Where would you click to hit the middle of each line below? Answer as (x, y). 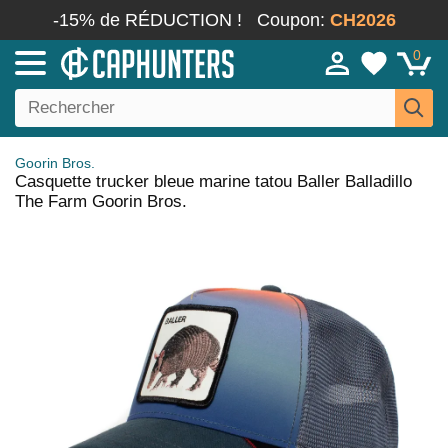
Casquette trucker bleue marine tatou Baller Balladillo (213, 181)
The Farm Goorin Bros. (101, 201)
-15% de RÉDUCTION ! (147, 20)
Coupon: (293, 20)
